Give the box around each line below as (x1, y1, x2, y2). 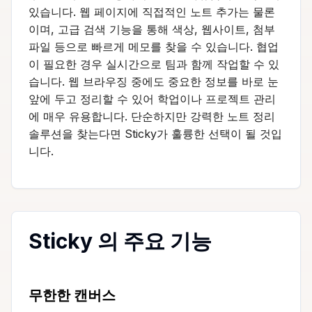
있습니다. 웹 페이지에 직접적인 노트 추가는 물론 (29, 4, 275, 19)
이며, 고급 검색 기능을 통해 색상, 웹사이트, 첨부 (29, 22, 275, 36)
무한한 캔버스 (29, 286, 116, 304)
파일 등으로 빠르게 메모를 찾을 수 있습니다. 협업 (29, 39, 279, 54)
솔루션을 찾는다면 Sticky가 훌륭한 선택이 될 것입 (29, 126, 282, 141)
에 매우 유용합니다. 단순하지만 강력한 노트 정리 (29, 109, 275, 123)
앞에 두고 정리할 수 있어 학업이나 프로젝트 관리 (29, 91, 276, 106)
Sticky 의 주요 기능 (29, 228, 212, 253)
